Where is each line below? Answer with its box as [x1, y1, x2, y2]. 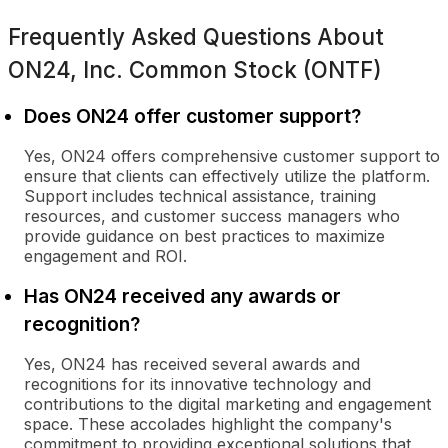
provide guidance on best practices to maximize [24, 226, 385, 246]
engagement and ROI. [24, 246, 187, 266]
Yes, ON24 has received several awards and [24, 354, 360, 374]
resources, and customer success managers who [24, 206, 400, 226]
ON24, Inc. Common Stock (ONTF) [8, 56, 382, 83]
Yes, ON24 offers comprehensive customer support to [24, 146, 440, 166]
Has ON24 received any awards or [24, 284, 341, 308]
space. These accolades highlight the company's [24, 414, 392, 434]
